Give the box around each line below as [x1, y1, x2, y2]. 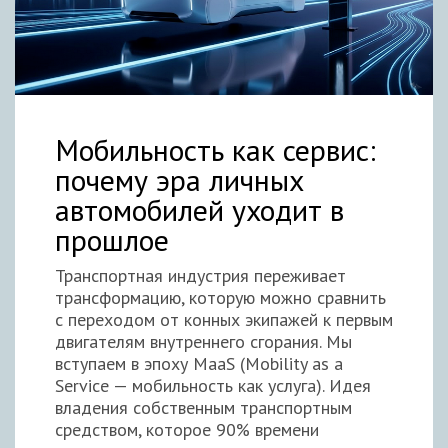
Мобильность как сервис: [55, 129, 376, 169]
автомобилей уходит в [55, 189, 344, 229]
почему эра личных [55, 159, 304, 199]
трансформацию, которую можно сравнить [55, 285, 386, 309]
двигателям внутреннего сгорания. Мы [55, 329, 352, 353]
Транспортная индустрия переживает [55, 263, 346, 287]
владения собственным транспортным [55, 395, 352, 419]
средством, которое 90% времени [55, 417, 319, 441]
